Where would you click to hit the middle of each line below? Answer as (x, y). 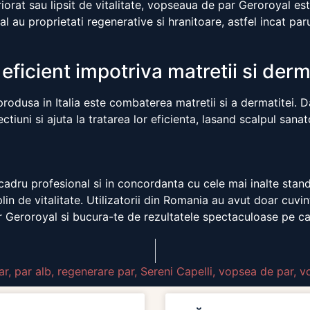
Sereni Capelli (176, 272)
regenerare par (96, 272)
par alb (33, 272)
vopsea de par (256, 272)
